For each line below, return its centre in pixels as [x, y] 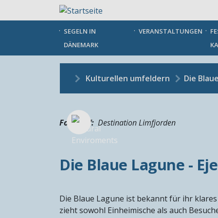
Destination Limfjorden [137, 122]
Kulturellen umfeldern [128, 78]
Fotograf [75, 122]
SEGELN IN [80, 31]
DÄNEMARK [81, 45]
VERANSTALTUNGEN [170, 31]
